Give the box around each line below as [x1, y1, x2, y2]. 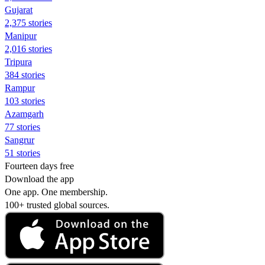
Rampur [5, 82, 35, 93]
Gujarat [5, 4, 33, 15]
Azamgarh [5, 108, 44, 119]
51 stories [5, 147, 40, 158]
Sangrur [5, 134, 34, 145]
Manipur [5, 30, 37, 41]
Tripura [5, 56, 32, 67]
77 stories [5, 121, 40, 132]
